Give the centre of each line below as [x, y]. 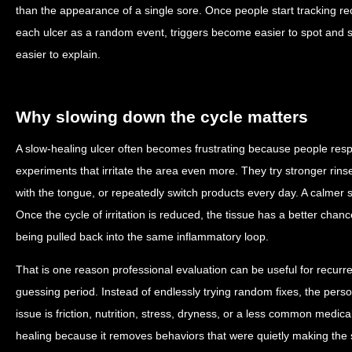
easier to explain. [58, 54]
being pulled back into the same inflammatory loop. [142, 236]
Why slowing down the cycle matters [162, 117]
